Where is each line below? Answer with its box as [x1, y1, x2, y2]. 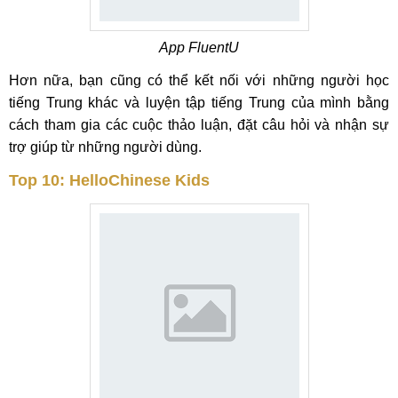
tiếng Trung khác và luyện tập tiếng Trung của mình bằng [9, 95, 389, 110]
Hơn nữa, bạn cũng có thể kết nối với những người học [9, 73, 389, 88]
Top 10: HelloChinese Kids [9, 171, 210, 189]
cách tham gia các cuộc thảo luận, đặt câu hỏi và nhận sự [9, 117, 389, 132]
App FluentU [159, 40, 239, 55]
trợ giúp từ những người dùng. [9, 139, 202, 155]
